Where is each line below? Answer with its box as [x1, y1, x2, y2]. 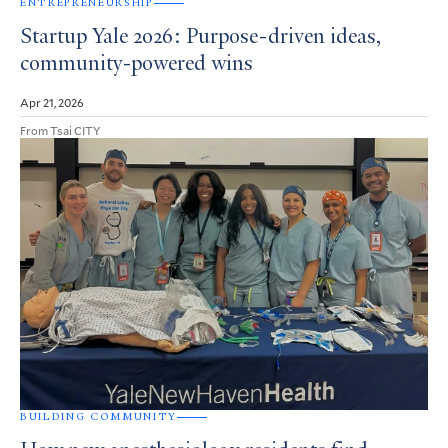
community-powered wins [20, 54, 253, 77]
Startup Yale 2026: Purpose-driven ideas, [20, 27, 381, 50]
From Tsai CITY [20, 122, 100, 139]
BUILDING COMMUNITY [20, 410, 177, 424]
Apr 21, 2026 [20, 94, 84, 111]
